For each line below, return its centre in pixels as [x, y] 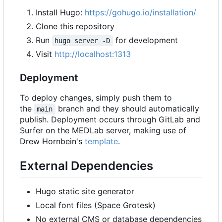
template [101, 141]
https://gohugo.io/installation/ [140, 13]
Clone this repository [75, 27]
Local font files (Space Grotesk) [96, 205]
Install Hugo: [60, 13]
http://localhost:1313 [93, 54]
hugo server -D [83, 41]
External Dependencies [86, 166]
